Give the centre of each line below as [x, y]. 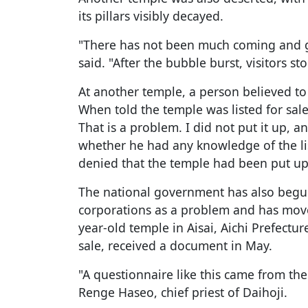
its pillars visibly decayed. [151, 16]
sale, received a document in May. [175, 246]
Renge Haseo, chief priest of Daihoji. [183, 293]
